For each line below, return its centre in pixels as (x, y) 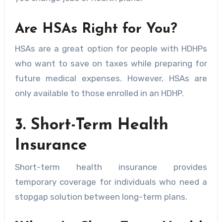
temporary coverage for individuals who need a (111, 182)
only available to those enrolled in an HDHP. (99, 93)
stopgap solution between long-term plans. (101, 196)
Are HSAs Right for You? (96, 29)
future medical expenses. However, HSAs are (111, 79)
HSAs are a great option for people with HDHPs (111, 49)
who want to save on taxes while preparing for (111, 64)
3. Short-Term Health (91, 126)
